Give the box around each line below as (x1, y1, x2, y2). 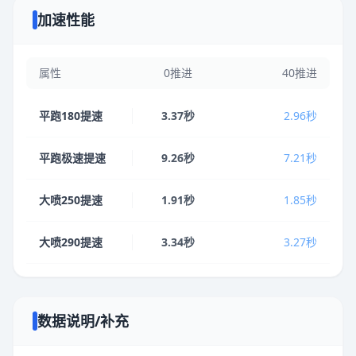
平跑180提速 (39, 108, 103, 123)
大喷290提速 (39, 234, 103, 250)
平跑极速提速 (39, 150, 106, 165)
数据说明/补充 (37, 311, 129, 331)
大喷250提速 (39, 192, 103, 207)
